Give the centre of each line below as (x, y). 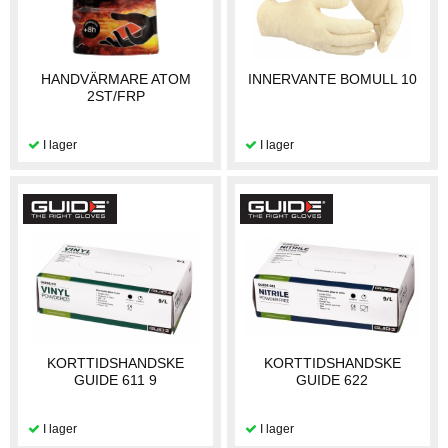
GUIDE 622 (332, 379)
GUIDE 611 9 (116, 379)
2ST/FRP (115, 96)
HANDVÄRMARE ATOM (115, 79)
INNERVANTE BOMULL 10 (332, 79)
